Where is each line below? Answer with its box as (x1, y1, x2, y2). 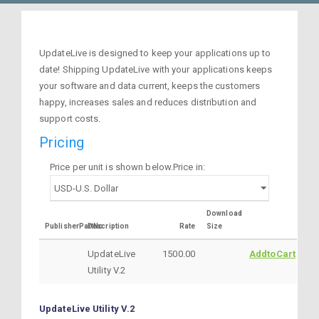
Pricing (39, 134, 84, 151)
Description (88, 221, 130, 230)
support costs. (39, 113, 101, 124)
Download (206, 209, 242, 217)
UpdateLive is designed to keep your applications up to (39, 47, 271, 58)
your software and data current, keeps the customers (39, 80, 261, 91)
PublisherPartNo (45, 221, 104, 230)
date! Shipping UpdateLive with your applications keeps (39, 63, 273, 75)
